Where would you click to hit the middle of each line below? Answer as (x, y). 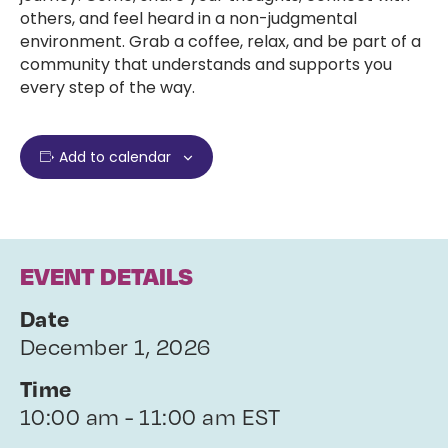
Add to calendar (114, 157)
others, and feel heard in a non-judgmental (188, 18)
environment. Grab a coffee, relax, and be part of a (220, 41)
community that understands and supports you (206, 64)
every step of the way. (107, 87)
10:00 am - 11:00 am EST (150, 415)
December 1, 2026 (115, 345)
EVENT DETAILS (106, 275)
